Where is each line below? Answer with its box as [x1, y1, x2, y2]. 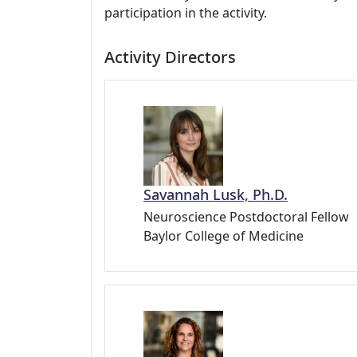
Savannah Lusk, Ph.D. [143, 185, 288, 205]
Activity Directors [104, 46, 236, 68]
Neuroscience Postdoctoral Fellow [143, 208, 349, 226]
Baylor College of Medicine [143, 227, 304, 245]
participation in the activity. [104, 4, 267, 22]
